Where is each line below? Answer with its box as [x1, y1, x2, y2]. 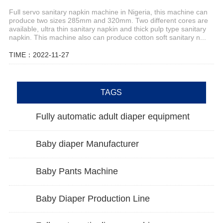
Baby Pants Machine [35, 166, 118, 176]
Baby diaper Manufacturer [35, 139, 139, 149]
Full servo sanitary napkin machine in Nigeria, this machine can [8, 7, 208, 16]
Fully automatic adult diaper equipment [35, 111, 190, 122]
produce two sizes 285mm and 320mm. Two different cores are [8, 16, 208, 24]
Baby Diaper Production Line [35, 193, 150, 204]
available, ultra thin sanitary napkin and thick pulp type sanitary [8, 24, 206, 33]
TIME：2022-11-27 [8, 50, 69, 59]
